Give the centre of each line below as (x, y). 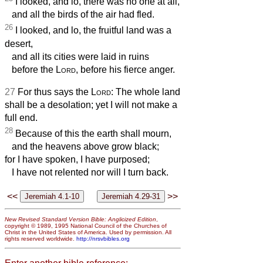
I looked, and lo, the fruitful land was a (92, 31)
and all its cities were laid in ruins (77, 56)
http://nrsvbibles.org (103, 238)
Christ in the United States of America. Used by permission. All (88, 232)
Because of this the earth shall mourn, (92, 134)
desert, (19, 43)
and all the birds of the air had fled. (80, 15)
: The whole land (146, 92)
